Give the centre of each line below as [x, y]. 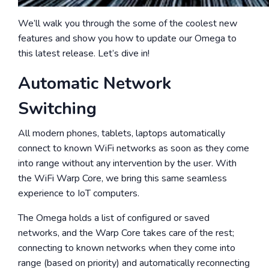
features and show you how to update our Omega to [127, 38]
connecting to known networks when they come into [127, 248]
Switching [57, 109]
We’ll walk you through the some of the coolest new [128, 23]
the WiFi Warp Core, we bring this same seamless [122, 178]
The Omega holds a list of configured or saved [114, 218]
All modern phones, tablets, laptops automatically [122, 133]
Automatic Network [95, 83]
